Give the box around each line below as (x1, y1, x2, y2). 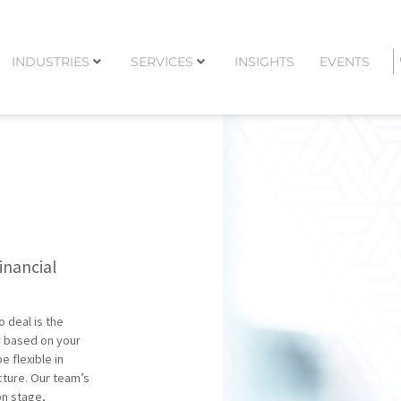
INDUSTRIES (11, 53, 90, 70)
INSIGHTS (234, 53, 294, 70)
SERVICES (130, 53, 193, 70)
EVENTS (319, 53, 370, 70)
